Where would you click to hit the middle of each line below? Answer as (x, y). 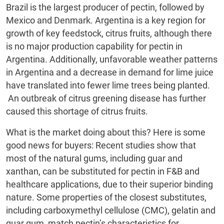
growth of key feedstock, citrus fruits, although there (109, 33)
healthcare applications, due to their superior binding (109, 184)
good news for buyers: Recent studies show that (101, 145)
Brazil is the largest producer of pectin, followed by (105, 7)
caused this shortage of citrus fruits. (77, 111)
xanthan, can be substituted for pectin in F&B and (103, 171)
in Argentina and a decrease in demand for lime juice (110, 72)
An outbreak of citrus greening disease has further (106, 98)
